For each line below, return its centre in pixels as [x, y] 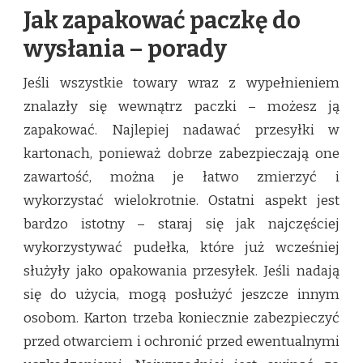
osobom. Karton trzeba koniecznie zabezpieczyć [181, 318]
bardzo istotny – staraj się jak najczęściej [181, 224]
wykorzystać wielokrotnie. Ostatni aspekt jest [181, 201]
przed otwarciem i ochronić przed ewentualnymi [181, 342]
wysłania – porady [125, 49]
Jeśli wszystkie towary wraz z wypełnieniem [181, 83]
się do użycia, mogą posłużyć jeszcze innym [181, 295]
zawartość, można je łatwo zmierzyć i [181, 177]
